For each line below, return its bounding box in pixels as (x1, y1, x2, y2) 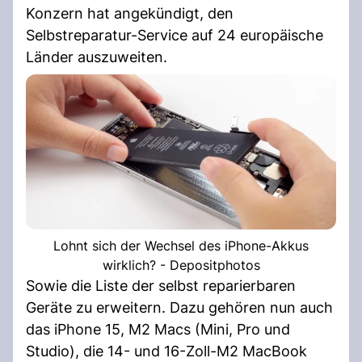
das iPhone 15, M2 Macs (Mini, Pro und (26, 320, 290, 338)
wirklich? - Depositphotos (102, 256, 260, 273)
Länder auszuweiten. (26, 48, 167, 65)
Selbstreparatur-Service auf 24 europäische (26, 26, 323, 44)
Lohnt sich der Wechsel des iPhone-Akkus (53, 237, 309, 254)
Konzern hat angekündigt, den (26, 4, 234, 22)
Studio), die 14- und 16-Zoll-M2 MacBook (26, 342, 307, 360)
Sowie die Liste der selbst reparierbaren (26, 276, 296, 294)
